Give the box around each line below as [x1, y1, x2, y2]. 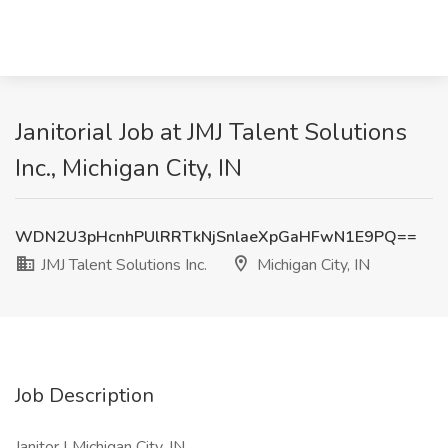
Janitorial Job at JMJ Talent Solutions [15, 116, 407, 148]
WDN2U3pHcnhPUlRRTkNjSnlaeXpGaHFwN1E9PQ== [15, 226, 417, 248]
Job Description [15, 382, 154, 409]
